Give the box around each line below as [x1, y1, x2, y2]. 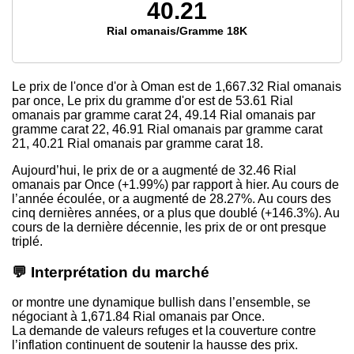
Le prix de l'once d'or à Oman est [12, 79, 198, 93]
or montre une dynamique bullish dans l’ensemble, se [12, 296, 311, 310]
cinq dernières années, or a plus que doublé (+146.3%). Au [12, 205, 340, 220]
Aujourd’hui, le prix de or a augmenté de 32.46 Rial [12, 163, 296, 177]
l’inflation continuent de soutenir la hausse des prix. [12, 338, 298, 352]
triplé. [12, 234, 43, 248]
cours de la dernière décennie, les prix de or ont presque [12, 220, 326, 234]
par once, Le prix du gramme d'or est [12, 93, 218, 107]
